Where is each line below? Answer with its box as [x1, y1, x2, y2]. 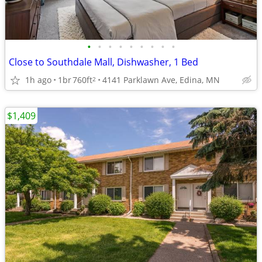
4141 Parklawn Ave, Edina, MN [102, 74, 220, 85]
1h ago [25, 74, 51, 85]
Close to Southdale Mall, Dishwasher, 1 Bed [9, 56, 198, 68]
